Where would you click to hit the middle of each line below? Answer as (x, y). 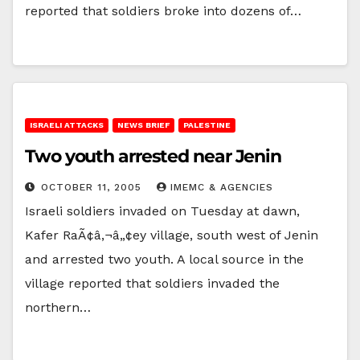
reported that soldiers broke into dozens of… (163, 10)
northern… (58, 307)
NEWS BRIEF (143, 125)
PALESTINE (207, 125)
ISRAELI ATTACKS (67, 125)
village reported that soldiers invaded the (152, 283)
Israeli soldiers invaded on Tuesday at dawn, (162, 211)
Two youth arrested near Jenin (153, 156)
